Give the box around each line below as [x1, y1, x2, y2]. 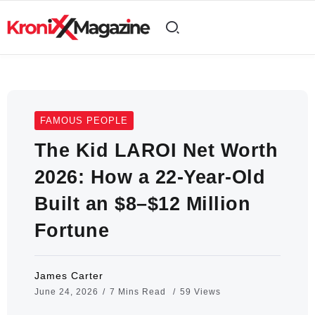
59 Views [179, 286, 221, 297]
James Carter [34, 269, 103, 281]
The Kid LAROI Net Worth [34, 139, 278, 161]
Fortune [34, 219, 110, 241]
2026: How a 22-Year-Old [34, 165, 266, 188]
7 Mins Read [109, 286, 169, 297]
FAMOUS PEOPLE [39, 115, 128, 126]
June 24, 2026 [34, 286, 98, 297]
